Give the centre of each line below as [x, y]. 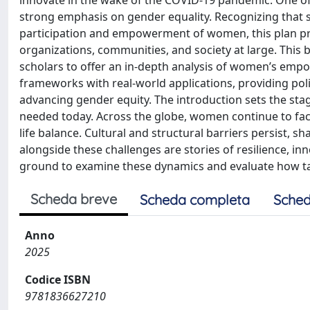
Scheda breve [74, 199]
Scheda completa [195, 200]
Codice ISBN [58, 280]
